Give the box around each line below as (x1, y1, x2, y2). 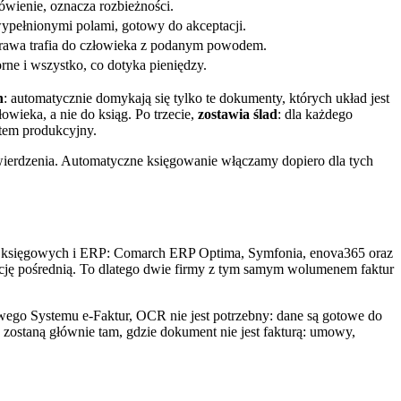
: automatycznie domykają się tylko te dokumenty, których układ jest (4, 90, 389, 107)
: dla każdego (277, 107, 353, 123)
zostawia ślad (198, 107, 277, 123)
